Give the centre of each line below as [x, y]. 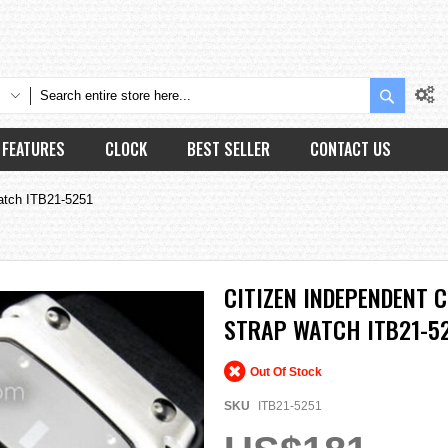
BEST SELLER [228, 149]
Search [418, 93]
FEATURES [33, 149]
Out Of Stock [286, 371]
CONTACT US [350, 149]
